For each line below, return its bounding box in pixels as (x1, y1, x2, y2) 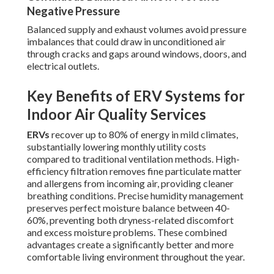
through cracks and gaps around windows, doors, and (27, 48, 246, 60)
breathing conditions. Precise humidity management (27, 190, 243, 202)
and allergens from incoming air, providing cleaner (27, 177, 234, 190)
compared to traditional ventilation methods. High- (27, 153, 240, 165)
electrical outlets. (27, 60, 99, 72)
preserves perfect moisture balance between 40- (27, 202, 230, 214)
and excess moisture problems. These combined (27, 226, 227, 239)
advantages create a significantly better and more (27, 239, 234, 251)
